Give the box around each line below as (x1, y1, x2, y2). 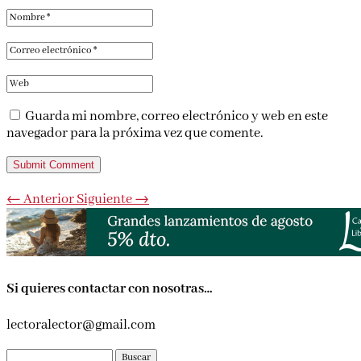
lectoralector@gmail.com (6, 317, 156, 334)
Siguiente (77, 191, 132, 209)
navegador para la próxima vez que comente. (6, 125, 263, 143)
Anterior (23, 191, 74, 209)
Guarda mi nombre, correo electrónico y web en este (25, 108, 328, 126)
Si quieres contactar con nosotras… (6, 280, 213, 298)
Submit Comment (13, 159, 94, 172)
